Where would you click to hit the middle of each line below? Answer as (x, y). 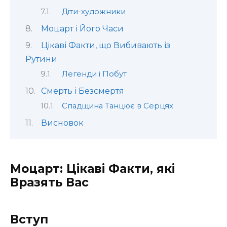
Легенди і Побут (94, 74)
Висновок (62, 123)
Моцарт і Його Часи (82, 28)
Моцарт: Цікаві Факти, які (92, 168)
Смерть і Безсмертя (82, 91)
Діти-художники (93, 12)
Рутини (41, 59)
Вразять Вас (49, 182)
